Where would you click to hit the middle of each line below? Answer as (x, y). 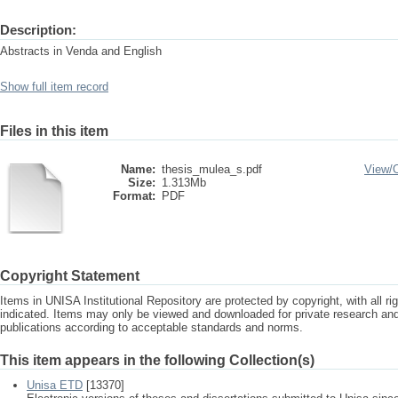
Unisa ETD (55, 385)
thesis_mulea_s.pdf (212, 169)
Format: (134, 196)
